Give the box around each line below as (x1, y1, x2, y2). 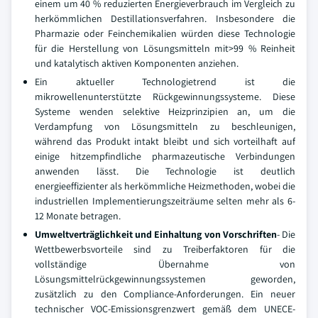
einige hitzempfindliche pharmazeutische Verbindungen (35, 150, 295, 163)
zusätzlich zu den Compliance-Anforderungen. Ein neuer (35, 287, 295, 300)
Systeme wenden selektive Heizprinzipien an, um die (35, 105, 295, 118)
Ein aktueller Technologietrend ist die (35, 75, 295, 88)
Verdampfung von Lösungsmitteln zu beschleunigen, (35, 120, 295, 133)
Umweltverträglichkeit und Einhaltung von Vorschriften (35, 228, 277, 241)
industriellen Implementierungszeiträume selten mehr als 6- (35, 194, 295, 207)
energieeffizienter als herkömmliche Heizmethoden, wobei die (35, 180, 295, 192)
